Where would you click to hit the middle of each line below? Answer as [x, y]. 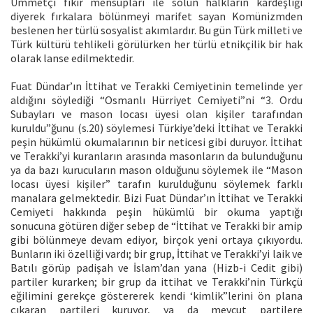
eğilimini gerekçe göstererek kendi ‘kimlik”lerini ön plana [156, 295]
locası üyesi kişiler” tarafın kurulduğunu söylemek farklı [156, 183]
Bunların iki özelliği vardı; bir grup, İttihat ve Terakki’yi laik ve [156, 253]
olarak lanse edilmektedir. [72, 58]
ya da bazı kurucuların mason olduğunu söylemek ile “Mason [156, 169]
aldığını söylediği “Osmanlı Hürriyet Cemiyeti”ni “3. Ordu [156, 100]
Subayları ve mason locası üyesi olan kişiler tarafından [156, 114]
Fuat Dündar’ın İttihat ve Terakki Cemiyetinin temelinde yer [156, 86]
